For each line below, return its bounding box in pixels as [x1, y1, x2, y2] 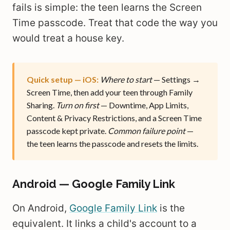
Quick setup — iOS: [27, 74, 99, 84]
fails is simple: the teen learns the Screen [12, 2, 202, 13]
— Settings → [152, 74, 200, 84]
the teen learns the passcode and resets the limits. [27, 139, 198, 148]
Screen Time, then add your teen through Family [27, 87, 193, 97]
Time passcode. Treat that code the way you [12, 17, 218, 29]
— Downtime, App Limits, [99, 100, 188, 110]
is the [157, 202, 185, 214]
